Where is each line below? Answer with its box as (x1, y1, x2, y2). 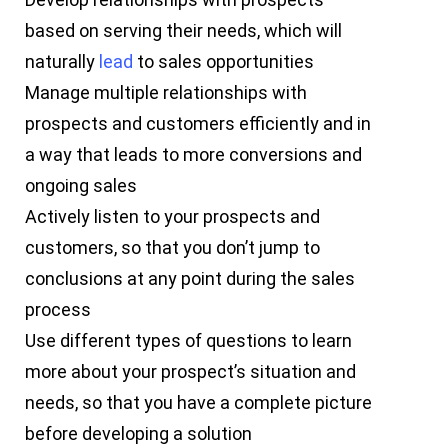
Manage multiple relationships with (25, 82, 308, 104)
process (25, 299, 92, 321)
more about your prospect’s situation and (25, 361, 357, 383)
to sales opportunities (133, 51, 315, 73)
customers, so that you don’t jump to (25, 237, 321, 259)
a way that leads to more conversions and (25, 144, 363, 166)
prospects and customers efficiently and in (25, 113, 372, 135)
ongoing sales (25, 175, 138, 197)
